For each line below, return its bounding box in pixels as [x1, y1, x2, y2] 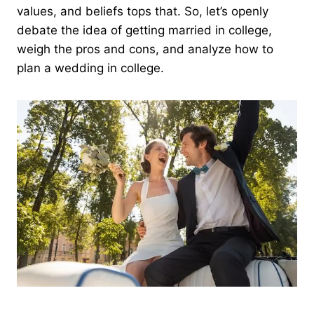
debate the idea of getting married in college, [17, 22, 272, 37]
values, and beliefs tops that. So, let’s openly [17, 4, 268, 18]
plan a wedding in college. [17, 60, 164, 75]
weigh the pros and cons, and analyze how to [17, 41, 273, 56]
